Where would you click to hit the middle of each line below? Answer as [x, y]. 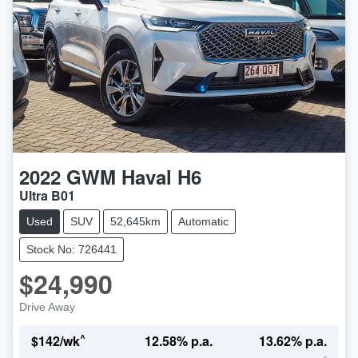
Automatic [203, 222]
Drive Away [47, 307]
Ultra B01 [47, 196]
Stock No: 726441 [72, 250]
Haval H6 [161, 177]
